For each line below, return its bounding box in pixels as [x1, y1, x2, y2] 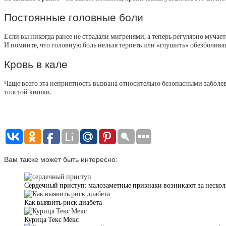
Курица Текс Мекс [24, 215, 79, 224]
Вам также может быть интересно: [4, 155, 118, 163]
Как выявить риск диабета [24, 198, 102, 207]
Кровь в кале [4, 58, 68, 70]
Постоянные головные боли [4, 11, 143, 23]
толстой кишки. [4, 87, 51, 96]
